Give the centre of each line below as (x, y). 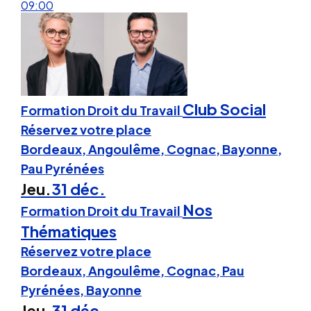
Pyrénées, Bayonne (81, 289)
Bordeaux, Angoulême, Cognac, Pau (133, 270)
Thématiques (69, 231)
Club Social (224, 109)
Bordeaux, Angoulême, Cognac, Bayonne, (151, 149)
